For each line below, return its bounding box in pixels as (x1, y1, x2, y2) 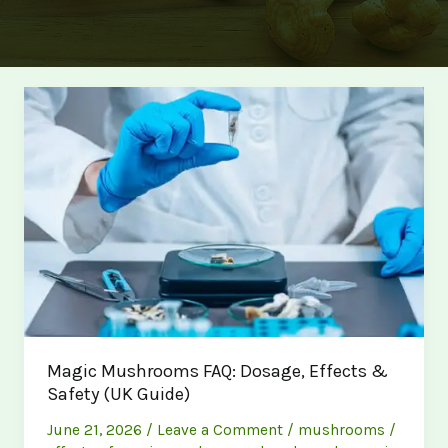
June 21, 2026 (47, 420, 147, 439)
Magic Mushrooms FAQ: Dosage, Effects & (47, 360, 389, 383)
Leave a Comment (157, 420, 284, 439)
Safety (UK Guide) (47, 383, 191, 406)
